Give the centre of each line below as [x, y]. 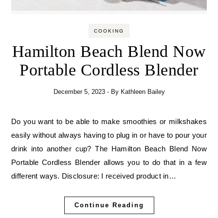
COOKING [109, 31]
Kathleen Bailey [143, 92]
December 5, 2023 [79, 92]
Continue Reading [109, 205]
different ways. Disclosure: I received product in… [94, 176]
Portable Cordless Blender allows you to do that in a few [109, 163]
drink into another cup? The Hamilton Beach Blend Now [109, 149]
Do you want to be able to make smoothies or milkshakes [14, 122]
